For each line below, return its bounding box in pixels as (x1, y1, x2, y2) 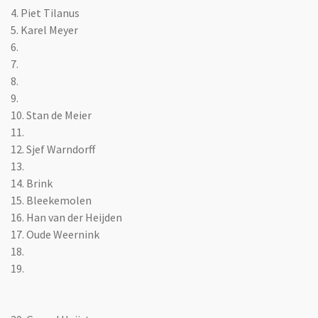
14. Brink (11, 175, 53, 190)
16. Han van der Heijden (11, 209, 122, 224)
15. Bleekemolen (11, 192, 92, 207)
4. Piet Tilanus (11, 5, 79, 20)
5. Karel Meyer (11, 22, 78, 37)
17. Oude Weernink (11, 226, 99, 241)
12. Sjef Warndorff (11, 141, 95, 156)
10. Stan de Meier (11, 107, 92, 122)
